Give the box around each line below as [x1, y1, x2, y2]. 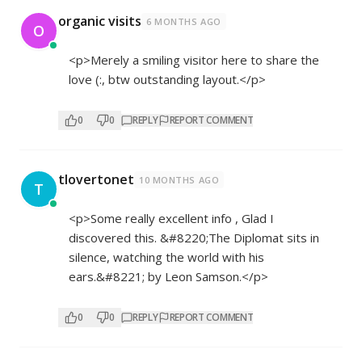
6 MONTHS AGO [146, 15, 221, 28]
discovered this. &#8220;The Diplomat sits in [69, 229, 319, 246]
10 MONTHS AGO [139, 174, 220, 187]
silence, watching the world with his [69, 249, 264, 266]
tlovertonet [58, 170, 134, 189]
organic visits [58, 12, 141, 31]
